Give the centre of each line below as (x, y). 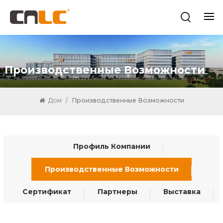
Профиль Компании (111, 147)
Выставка (182, 192)
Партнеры (117, 192)
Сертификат (47, 192)
